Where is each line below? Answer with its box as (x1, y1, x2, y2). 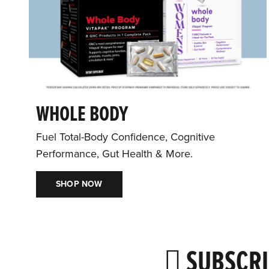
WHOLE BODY (36, 101, 128, 130)
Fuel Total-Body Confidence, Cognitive (36, 130, 215, 144)
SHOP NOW (56, 179, 103, 190)
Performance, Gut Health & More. (36, 147, 193, 161)
